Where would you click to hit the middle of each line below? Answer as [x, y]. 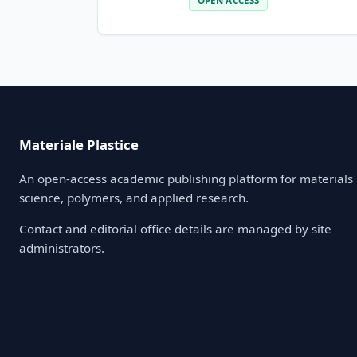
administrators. [62, 248]
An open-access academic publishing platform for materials [186, 179]
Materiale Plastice [79, 145]
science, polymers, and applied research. [134, 198]
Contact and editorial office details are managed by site [175, 229]
